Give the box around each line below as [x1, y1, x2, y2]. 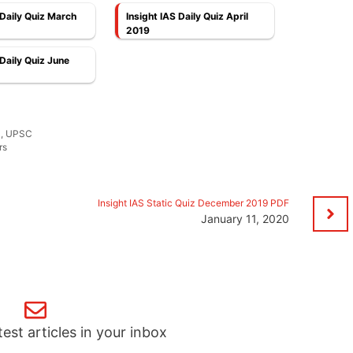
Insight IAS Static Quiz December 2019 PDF [97, 196, 289, 209]
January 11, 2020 [200, 211, 289, 225]
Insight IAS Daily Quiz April [126, 10, 249, 23]
